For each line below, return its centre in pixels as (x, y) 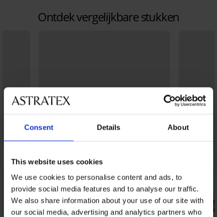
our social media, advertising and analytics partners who (106, 212)
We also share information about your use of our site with (108, 200)
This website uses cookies (57, 162)
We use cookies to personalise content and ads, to (97, 177)
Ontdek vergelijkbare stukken (108, 17)
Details (108, 127)
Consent (39, 127)
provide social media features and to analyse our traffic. (105, 188)
